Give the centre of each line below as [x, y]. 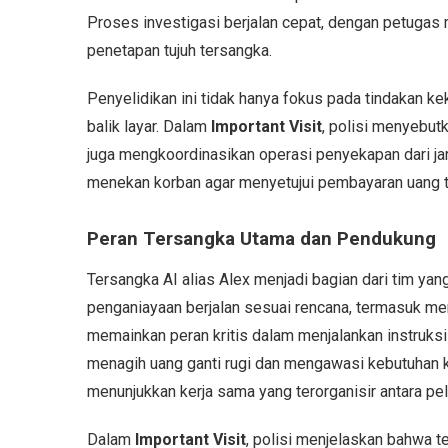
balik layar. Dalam [149, 126]
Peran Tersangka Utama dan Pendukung [261, 238]
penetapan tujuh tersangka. [179, 50]
